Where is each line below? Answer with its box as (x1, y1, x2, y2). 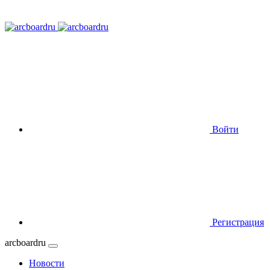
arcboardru (5, 237, 48, 248)
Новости (29, 258, 64, 268)
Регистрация (212, 217, 264, 227)
